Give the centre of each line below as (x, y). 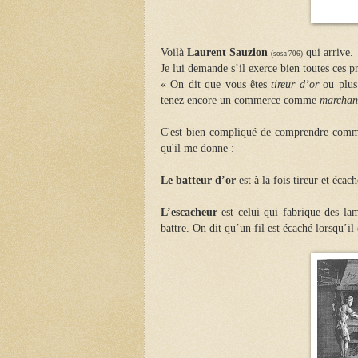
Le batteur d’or (198, 180)
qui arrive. (328, 52)
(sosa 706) (287, 53)
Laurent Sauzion (227, 52)
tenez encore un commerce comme (240, 100)
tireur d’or (297, 84)
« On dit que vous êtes (216, 84)
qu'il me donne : (197, 148)
